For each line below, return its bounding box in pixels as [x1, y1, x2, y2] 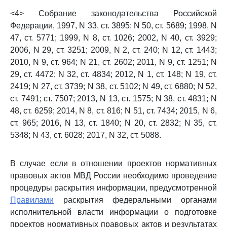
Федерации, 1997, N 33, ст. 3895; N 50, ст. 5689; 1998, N [10, 21, 217, 30]
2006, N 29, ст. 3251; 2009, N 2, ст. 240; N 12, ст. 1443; [10, 46, 217, 54]
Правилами [10, 196, 54, 204]
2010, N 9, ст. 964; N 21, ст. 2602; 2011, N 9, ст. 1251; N [10, 58, 217, 66]
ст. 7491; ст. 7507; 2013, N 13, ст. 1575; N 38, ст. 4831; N [10, 94, 217, 103]
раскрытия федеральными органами [54, 196, 217, 204]
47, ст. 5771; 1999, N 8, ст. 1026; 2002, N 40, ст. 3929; [10, 33, 217, 42]
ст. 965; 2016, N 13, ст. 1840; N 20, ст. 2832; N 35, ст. [10, 119, 217, 127]
